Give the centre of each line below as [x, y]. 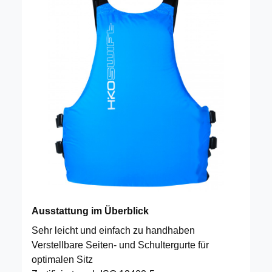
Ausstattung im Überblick [90, 211]
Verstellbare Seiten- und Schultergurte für [120, 245]
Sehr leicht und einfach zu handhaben [113, 230]
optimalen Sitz [62, 259]
